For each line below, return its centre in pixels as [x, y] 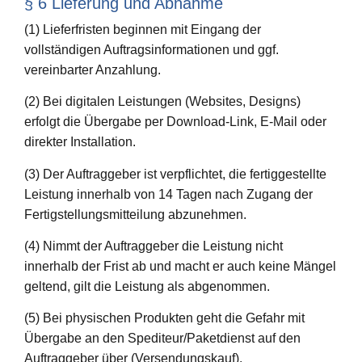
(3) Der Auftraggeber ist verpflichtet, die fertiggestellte [175, 174]
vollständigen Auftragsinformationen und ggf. [152, 49]
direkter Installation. [80, 142]
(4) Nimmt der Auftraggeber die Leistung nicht [154, 246]
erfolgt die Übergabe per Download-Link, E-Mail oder [175, 122]
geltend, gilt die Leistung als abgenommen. [147, 286]
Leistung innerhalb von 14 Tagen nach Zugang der [168, 194]
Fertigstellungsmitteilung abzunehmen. [135, 214]
